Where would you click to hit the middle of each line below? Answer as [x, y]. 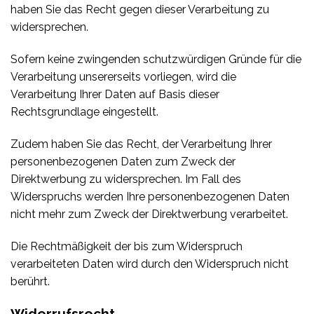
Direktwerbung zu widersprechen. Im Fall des [126, 179]
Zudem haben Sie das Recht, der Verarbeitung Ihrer [141, 144]
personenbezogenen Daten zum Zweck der [123, 161]
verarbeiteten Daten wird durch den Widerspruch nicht [150, 264]
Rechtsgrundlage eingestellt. [84, 112]
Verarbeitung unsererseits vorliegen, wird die [123, 77]
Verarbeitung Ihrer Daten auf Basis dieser [115, 95]
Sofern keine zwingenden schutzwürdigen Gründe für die [156, 60]
